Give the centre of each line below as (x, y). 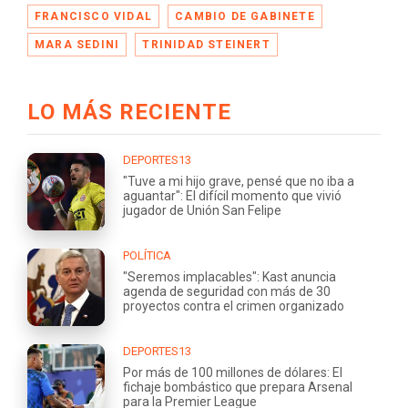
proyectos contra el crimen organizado (234, 306)
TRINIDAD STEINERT (206, 44)
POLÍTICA (147, 255)
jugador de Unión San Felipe (202, 210)
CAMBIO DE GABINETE (245, 16)
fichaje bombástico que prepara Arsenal (238, 387)
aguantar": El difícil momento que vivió (232, 195)
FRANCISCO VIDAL (93, 16)
